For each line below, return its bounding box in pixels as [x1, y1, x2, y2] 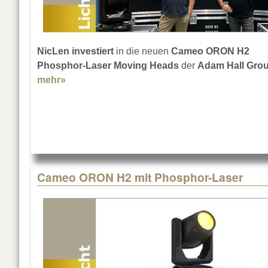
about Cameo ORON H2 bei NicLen [66, 75, 224, 86]
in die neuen [114, 46, 171, 57]
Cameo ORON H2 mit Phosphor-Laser [37, 169, 243, 186]
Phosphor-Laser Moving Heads [37, 60, 179, 71]
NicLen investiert [37, 46, 114, 57]
